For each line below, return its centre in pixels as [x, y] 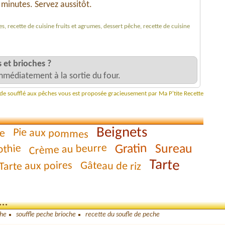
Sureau [174, 149]
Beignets [122, 133]
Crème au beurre [68, 150]
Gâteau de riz [111, 166]
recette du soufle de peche [122, 215]
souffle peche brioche [46, 215]
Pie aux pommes [51, 134]
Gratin [131, 149]
